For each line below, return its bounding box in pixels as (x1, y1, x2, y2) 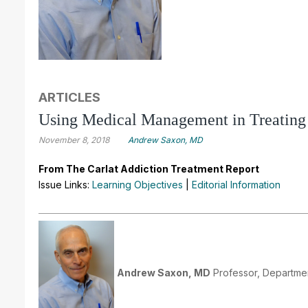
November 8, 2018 (38, 134, 109, 145)
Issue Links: (38, 178, 92, 190)
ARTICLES (38, 89, 100, 105)
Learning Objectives (92, 178, 183, 190)
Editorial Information (192, 178, 280, 190)
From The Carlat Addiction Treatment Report (38, 162, 259, 175)
